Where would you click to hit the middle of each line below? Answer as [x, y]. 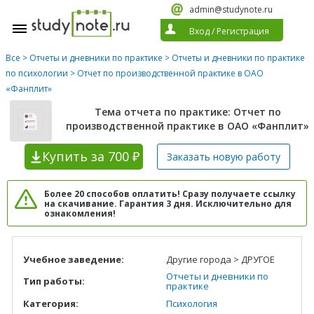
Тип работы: [54, 281]
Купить [64, 156]
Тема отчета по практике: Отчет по [187, 112]
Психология [192, 303]
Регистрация [243, 31]
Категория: [51, 303]
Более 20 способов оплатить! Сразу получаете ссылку [170, 193]
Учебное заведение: [74, 259]
